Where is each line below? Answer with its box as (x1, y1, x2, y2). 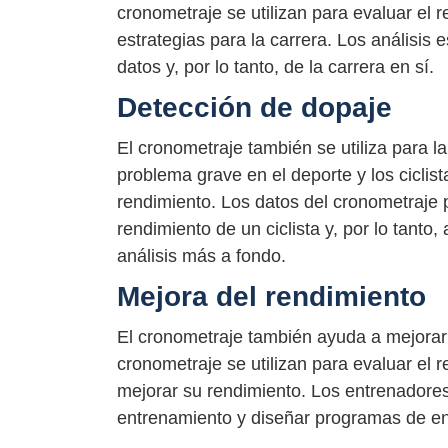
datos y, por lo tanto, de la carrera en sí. (117, 56, 434, 77)
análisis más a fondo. (117, 246, 286, 267)
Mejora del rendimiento (117, 281, 426, 313)
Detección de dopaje (117, 91, 392, 123)
